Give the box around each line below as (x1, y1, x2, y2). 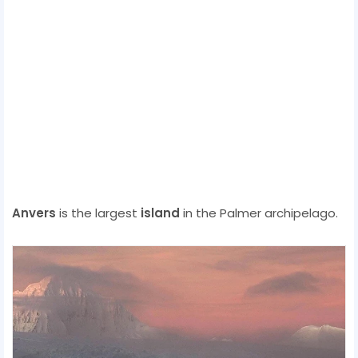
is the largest (56, 204, 141, 221)
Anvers (12, 204, 56, 221)
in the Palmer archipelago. (180, 204, 338, 221)
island (141, 204, 180, 221)
